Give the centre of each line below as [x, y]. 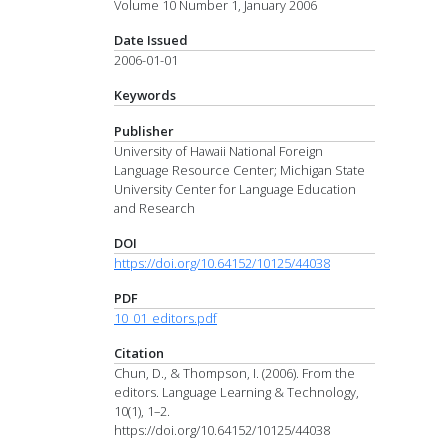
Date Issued [151, 39]
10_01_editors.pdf [165, 317]
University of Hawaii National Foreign [218, 150]
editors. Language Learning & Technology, [236, 391]
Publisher [144, 130]
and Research [154, 207]
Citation [139, 352]
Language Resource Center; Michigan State [239, 169]
